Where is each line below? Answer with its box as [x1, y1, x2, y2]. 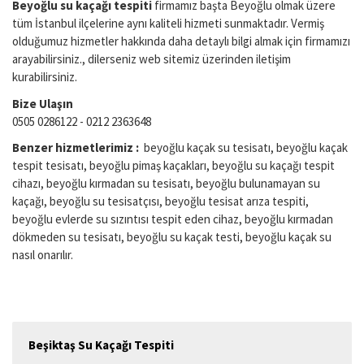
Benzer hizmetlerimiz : [12, 140, 144, 155]
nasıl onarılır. [12, 247, 73, 262]
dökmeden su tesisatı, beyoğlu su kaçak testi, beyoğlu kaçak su [12, 229, 331, 245]
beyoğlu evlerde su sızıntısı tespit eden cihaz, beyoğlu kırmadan [12, 211, 333, 227]
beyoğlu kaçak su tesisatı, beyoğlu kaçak [144, 140, 348, 155]
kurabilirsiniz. [12, 69, 77, 84]
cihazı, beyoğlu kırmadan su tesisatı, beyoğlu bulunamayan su [12, 175, 320, 191]
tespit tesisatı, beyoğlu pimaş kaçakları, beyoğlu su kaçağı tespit [12, 158, 335, 173]
